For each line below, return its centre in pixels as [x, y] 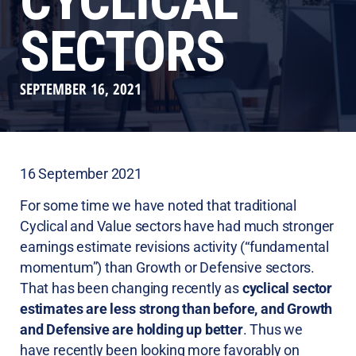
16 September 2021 [81, 174]
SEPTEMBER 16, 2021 [81, 89]
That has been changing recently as [131, 288]
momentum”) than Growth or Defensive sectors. [168, 268]
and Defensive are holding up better [132, 330]
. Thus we [273, 330]
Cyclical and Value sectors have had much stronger [177, 226]
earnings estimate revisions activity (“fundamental [175, 247]
